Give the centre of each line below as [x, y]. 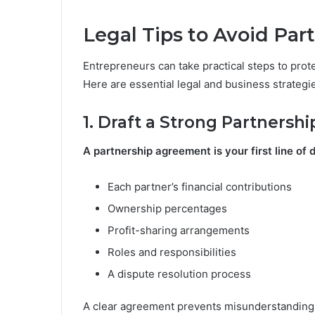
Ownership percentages [167, 208]
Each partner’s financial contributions [200, 186]
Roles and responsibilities [172, 252]
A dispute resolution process [179, 274]
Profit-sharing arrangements [179, 230]
